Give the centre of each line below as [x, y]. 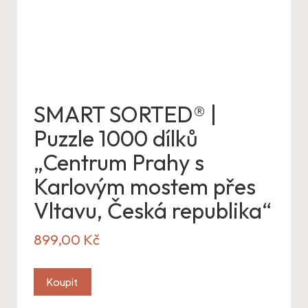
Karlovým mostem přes [145, 187]
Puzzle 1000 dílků [116, 139]
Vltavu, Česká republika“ [153, 211]
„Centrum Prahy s [119, 163]
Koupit [63, 282]
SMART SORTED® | [125, 114]
